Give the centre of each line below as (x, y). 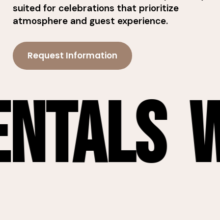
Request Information (73, 56)
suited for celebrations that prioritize (96, 8)
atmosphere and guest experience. (91, 21)
